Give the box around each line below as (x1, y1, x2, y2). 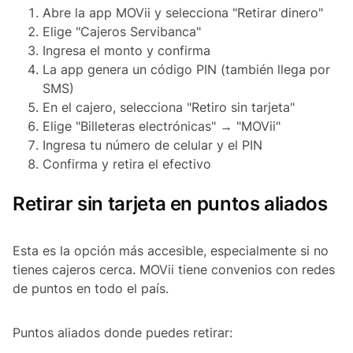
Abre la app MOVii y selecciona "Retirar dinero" (43, 5, 323, 21)
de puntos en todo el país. (13, 281, 169, 297)
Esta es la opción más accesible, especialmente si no (13, 243, 329, 259)
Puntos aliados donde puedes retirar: (13, 325, 232, 341)
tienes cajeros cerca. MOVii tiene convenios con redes (13, 262, 335, 278)
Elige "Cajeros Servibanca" (43, 24, 201, 40)
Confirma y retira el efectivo (43, 156, 211, 173)
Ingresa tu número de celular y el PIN (43, 137, 262, 154)
